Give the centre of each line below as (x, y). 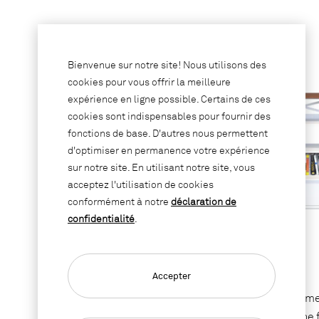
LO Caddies (111, 272)
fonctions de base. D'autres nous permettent (168, 133)
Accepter (172, 276)
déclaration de (204, 202)
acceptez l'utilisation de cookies (141, 184)
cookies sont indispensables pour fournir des (169, 116)
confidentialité (101, 219)
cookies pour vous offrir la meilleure (149, 82)
